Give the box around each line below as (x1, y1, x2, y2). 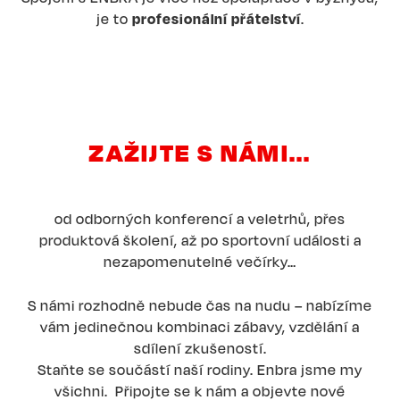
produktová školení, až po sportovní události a (38, 230, 362, 249)
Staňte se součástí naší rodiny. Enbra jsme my (37, 360, 362, 379)
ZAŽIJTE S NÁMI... (88, 137, 312, 167)
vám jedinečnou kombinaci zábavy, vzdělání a (40, 317, 360, 336)
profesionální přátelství (131, 9, 301, 28)
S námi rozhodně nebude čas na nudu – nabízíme (28, 296, 372, 314)
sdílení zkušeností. (133, 338, 267, 357)
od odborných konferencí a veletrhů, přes (54, 209, 346, 228)
